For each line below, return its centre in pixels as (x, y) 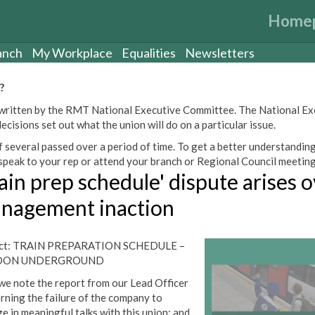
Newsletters (220, 53)
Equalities (149, 53)
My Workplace (72, 53)
